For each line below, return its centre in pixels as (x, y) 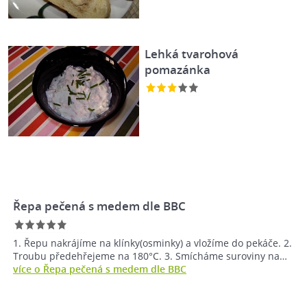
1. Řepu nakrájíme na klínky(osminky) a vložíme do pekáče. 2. (152, 243)
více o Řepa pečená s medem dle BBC (100, 269)
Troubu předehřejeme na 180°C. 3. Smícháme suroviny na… (150, 256)
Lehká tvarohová (192, 53)
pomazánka (178, 69)
